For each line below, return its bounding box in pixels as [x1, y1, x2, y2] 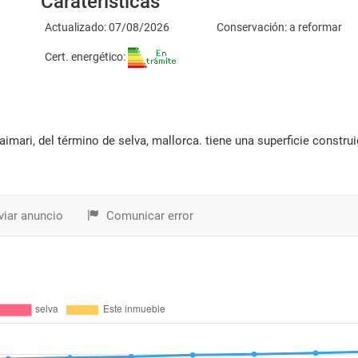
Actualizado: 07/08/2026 [44, 21, 169, 34]
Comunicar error [103, 209, 193, 223]
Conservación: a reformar [217, 21, 343, 34]
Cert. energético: [44, 50, 128, 63]
